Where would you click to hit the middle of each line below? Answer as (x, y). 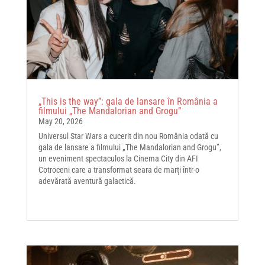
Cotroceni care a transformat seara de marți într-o (119, 170)
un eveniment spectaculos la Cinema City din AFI (118, 159)
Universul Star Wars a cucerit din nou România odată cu (128, 136)
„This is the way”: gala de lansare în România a (128, 102)
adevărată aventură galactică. (87, 181)
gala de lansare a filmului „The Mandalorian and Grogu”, (130, 148)
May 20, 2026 (60, 122)
